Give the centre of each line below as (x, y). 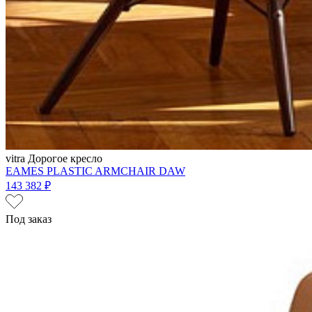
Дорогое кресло (65, 158)
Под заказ (29, 219)
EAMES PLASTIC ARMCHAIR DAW (95, 171)
